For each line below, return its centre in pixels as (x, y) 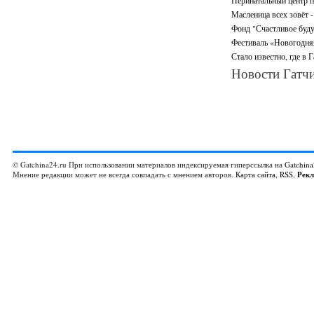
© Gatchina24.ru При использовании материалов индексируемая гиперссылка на (149, 164)
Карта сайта (255, 174)
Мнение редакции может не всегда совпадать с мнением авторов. (124, 174)
